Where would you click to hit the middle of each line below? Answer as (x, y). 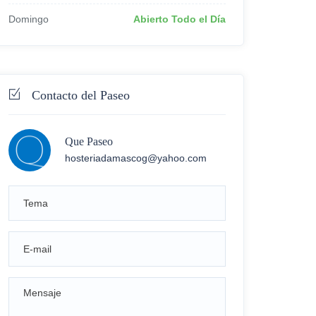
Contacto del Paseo (81, 95)
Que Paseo (89, 141)
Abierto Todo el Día (179, 19)
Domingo (29, 19)
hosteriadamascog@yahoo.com (136, 158)
